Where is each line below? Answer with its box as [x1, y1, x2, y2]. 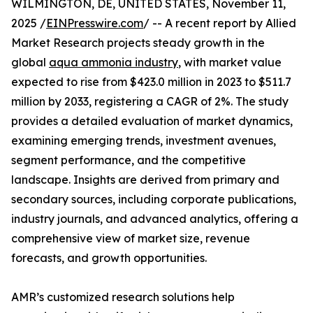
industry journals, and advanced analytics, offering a [11, 212, 298, 226]
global [11, 55, 49, 70]
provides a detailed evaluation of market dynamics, [11, 114, 293, 129]
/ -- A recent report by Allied [143, 16, 296, 31]
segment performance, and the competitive [11, 153, 246, 168]
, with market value [178, 55, 282, 70]
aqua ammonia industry [49, 55, 178, 70]
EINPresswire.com [46, 16, 143, 31]
